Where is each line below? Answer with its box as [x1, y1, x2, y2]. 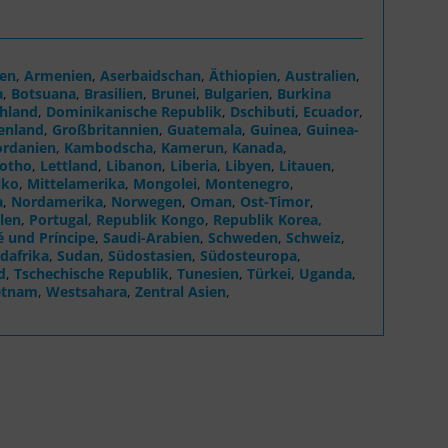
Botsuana [11, 83, 76, 103]
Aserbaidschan [100, 65, 201, 85]
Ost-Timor [240, 191, 310, 211]
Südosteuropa [200, 245, 297, 265]
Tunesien [177, 263, 239, 283]
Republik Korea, [213, 209, 322, 229]
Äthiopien [209, 65, 277, 85]
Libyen [225, 155, 271, 175]
